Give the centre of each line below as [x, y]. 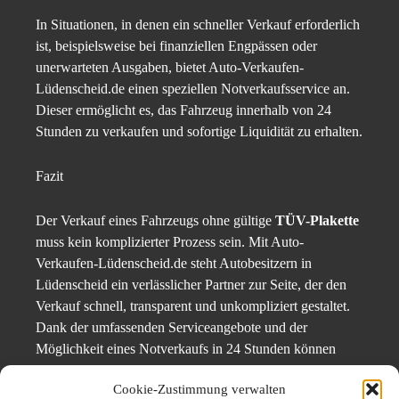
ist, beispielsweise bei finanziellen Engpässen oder [176, 46]
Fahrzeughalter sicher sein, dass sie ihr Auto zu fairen [185, 370]
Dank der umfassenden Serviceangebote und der [171, 328]
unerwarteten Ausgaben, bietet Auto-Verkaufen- [170, 68]
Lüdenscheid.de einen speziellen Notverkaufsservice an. [193, 89]
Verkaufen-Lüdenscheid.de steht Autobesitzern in [174, 264]
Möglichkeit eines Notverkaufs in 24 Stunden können [186, 349]
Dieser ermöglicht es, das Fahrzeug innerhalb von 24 [183, 110]
